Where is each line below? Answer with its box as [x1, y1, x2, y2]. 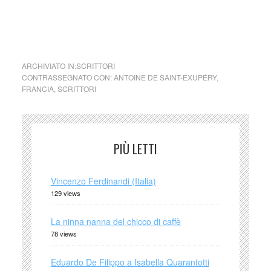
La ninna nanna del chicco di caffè [50, 215, 181, 227]
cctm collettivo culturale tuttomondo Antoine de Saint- [21, 10, 225, 23]
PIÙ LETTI [113, 139, 157, 158]
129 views [50, 188, 80, 198]
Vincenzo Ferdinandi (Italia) [50, 174, 156, 187]
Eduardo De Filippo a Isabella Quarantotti [50, 255, 209, 268]
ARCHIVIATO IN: [21, 60, 76, 71]
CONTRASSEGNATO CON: [21, 71, 114, 82]
